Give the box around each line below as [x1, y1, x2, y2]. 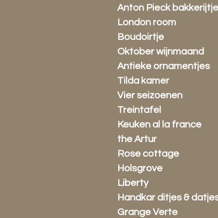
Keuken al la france [117, 120, 202, 129]
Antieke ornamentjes [117, 61, 210, 71]
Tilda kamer [117, 76, 170, 86]
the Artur [117, 134, 157, 144]
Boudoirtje [117, 32, 164, 42]
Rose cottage [117, 149, 180, 159]
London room [117, 18, 177, 27]
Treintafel [117, 105, 162, 115]
